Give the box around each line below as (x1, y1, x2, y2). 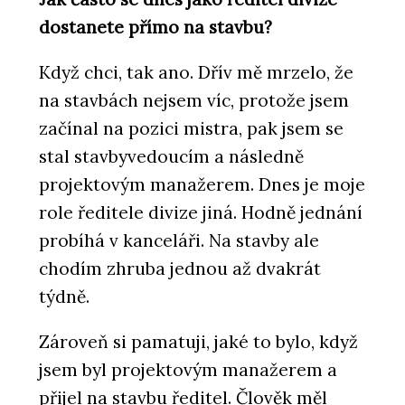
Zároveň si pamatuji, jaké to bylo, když (39, 330, 358, 353)
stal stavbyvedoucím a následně (39, 145, 304, 167)
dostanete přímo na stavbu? (39, 15, 272, 38)
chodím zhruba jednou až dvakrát (39, 257, 321, 279)
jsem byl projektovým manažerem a (39, 358, 337, 381)
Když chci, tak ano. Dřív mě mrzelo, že (39, 61, 353, 83)
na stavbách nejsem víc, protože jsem (39, 89, 349, 111)
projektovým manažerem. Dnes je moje (39, 173, 365, 195)
